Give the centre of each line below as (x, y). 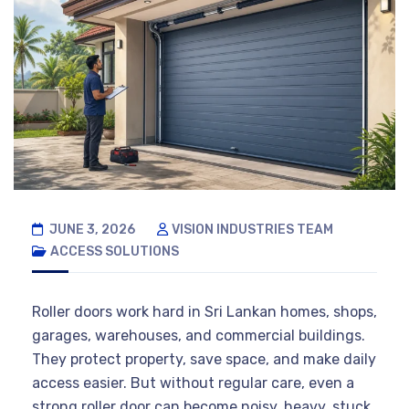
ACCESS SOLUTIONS (115, 251)
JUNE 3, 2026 (91, 229)
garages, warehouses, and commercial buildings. (199, 335)
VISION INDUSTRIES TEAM (252, 229)
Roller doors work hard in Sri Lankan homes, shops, (204, 311)
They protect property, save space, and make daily (204, 359)
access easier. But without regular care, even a (193, 383)
